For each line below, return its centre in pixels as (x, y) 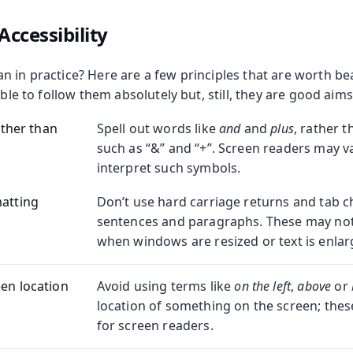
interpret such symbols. (169, 168)
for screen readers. (155, 326)
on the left (263, 286)
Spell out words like (158, 129)
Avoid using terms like (165, 286)
